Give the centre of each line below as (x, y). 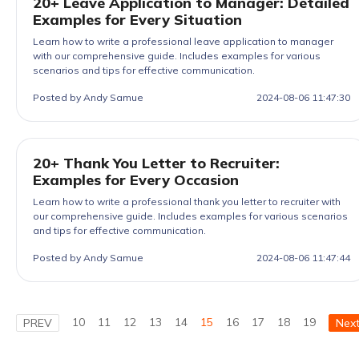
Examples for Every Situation (137, 20)
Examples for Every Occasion (136, 180)
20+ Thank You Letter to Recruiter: (156, 163)
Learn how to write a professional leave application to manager (183, 41)
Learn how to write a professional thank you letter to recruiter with (187, 202)
